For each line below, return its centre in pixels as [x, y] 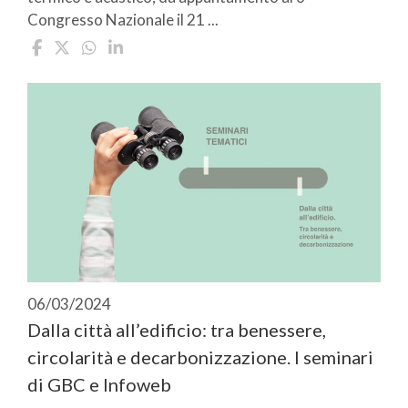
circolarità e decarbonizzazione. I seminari [200, 357]
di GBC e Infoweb [99, 384]
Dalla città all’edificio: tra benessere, [177, 329]
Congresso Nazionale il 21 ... [123, 20]
